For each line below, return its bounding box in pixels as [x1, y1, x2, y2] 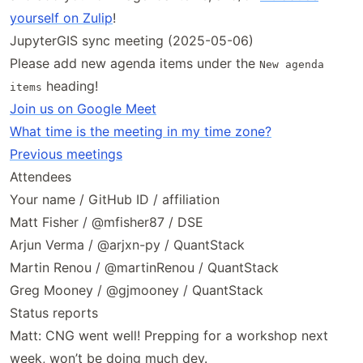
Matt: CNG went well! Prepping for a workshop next [10, 327, 328, 344]
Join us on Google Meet [10, 100, 156, 117]
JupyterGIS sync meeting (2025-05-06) [10, 32, 254, 49]
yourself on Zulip [10, 10, 113, 26]
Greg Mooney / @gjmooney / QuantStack [10, 282, 263, 298]
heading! [42, 78, 98, 94]
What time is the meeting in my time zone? [10, 123, 271, 139]
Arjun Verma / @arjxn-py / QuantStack [10, 237, 245, 253]
